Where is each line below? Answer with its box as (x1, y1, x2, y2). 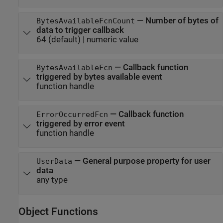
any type (36, 175, 68, 185)
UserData (36, 157, 72, 166)
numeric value (86, 34, 138, 44)
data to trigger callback (36, 25, 124, 35)
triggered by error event (36, 119, 125, 128)
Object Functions (18, 205, 98, 218)
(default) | (46, 34, 87, 44)
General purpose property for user (82, 156, 211, 166)
